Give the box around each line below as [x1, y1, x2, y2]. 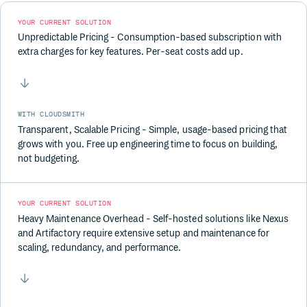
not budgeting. [17, 152, 79, 164]
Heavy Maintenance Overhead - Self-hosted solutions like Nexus [17, 212, 289, 225]
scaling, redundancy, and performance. [17, 241, 182, 254]
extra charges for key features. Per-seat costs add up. [17, 46, 243, 58]
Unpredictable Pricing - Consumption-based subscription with [17, 32, 282, 44]
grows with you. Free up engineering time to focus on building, [17, 138, 278, 150]
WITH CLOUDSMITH [17, 109, 85, 119]
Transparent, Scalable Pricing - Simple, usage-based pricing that [17, 123, 288, 136]
